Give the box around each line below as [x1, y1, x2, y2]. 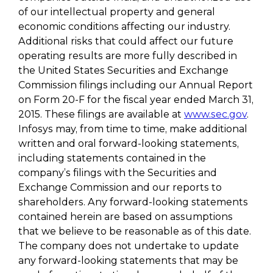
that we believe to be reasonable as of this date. [18, 225, 251, 237]
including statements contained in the [18, 152, 206, 164]
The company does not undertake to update [18, 240, 239, 252]
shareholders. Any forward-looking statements [18, 196, 248, 208]
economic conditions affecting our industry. [18, 21, 230, 32]
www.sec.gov [184, 108, 247, 120]
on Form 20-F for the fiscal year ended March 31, [18, 94, 253, 105]
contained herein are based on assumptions [18, 211, 233, 222]
